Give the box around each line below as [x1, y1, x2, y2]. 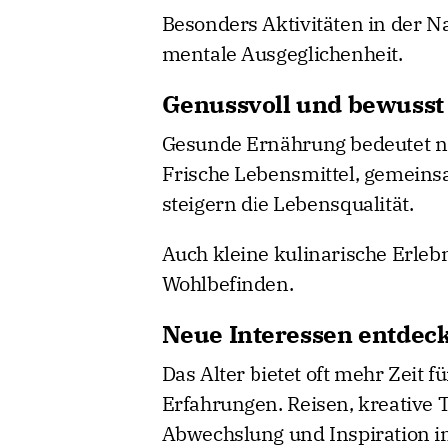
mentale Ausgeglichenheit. [161, 39, 403, 67]
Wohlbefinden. [161, 269, 294, 297]
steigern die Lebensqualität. [161, 189, 414, 217]
